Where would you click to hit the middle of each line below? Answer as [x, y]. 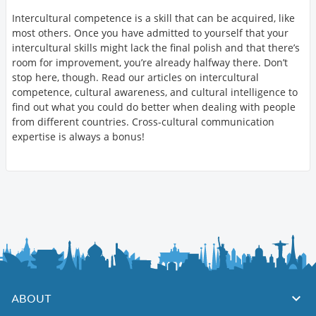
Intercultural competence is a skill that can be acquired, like [153, 18]
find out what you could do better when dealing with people [154, 107]
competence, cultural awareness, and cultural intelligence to [155, 92]
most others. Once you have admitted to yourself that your [150, 32]
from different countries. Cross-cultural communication [143, 121]
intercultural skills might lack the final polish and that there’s [156, 47]
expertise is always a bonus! [78, 136]
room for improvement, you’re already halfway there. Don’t [150, 62]
